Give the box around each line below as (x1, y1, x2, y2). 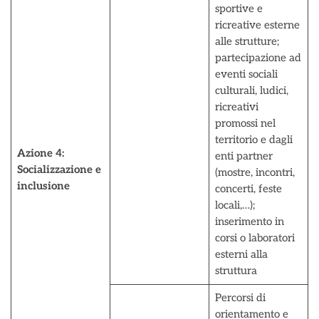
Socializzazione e (16, 163, 101, 176)
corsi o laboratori (214, 231, 295, 244)
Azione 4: (16, 147, 64, 159)
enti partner (214, 150, 273, 162)
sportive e (214, 2, 263, 15)
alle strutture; (214, 35, 279, 48)
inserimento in (214, 215, 284, 228)
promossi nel (214, 117, 276, 130)
